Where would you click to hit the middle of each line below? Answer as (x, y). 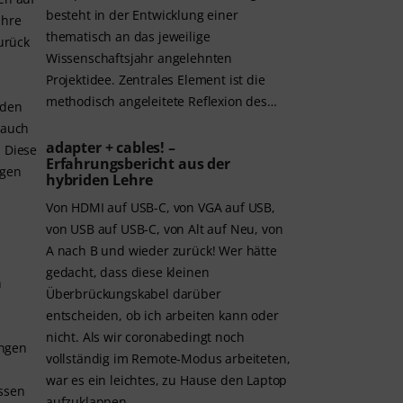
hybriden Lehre (101, 180)
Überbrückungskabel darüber (134, 294)
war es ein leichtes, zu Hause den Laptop (167, 381)
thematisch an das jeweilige (128, 37)
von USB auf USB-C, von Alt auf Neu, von (165, 229)
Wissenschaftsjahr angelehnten (139, 58)
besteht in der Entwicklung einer (142, 15)
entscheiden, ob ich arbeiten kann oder (162, 316)
